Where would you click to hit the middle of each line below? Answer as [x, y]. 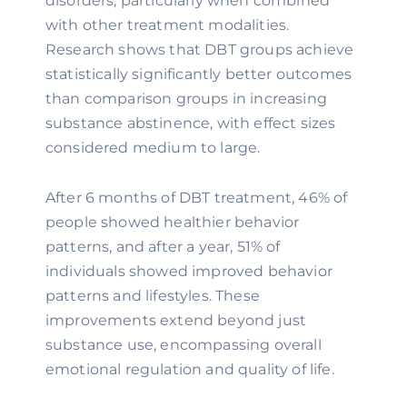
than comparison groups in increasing [186, 99]
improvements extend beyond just [176, 320]
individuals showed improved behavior [189, 271]
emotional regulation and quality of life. [190, 369]
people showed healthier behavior [173, 222]
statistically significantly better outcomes [199, 74]
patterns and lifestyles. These [153, 296]
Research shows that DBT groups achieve [200, 50]
